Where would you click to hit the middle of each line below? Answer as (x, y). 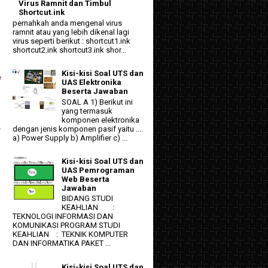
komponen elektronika (101, 120)
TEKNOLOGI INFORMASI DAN (63, 217)
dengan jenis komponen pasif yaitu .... (78, 129)
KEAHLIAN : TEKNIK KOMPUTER (70, 234)
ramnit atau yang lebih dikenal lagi (71, 32)
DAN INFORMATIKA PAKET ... (62, 243)
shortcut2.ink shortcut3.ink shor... (69, 50)
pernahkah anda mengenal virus (67, 23)
